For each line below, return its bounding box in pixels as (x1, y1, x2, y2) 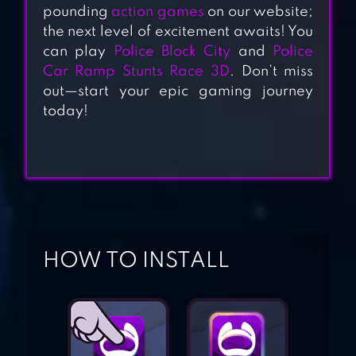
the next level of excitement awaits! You (42, 25, 314, 40)
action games (111, 5, 204, 20)
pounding (42, 5, 112, 20)
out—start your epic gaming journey (42, 84, 314, 99)
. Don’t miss (230, 64, 314, 79)
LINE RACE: (143, 158, 242, 176)
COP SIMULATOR (143, 272, 291, 289)
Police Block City (113, 44, 231, 60)
